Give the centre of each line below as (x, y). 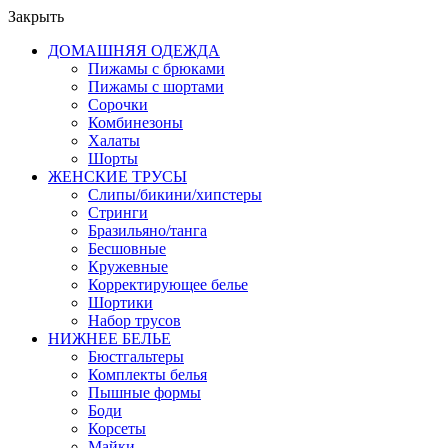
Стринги (118, 212)
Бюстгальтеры (136, 356)
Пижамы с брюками (156, 68)
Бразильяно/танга (147, 230)
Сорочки (118, 104)
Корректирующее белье (168, 284)
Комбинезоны (135, 122)
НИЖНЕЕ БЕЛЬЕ (109, 338)
